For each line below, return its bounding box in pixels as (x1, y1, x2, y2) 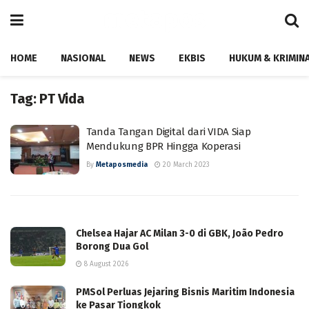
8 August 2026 (82, 259, 128, 268)
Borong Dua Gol (76, 240, 148, 252)
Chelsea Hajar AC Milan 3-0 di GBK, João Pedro (76, 227, 283, 239)
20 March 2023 (161, 161, 210, 169)
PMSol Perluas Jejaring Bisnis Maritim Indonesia (76, 286, 295, 298)
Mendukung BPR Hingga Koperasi (86, 140, 241, 152)
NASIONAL (61, 52, 106, 64)
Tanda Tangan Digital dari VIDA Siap (86, 126, 251, 138)
